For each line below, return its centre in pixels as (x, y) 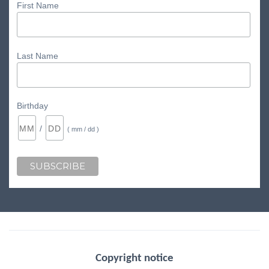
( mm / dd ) (83, 129)
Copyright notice (134, 258)
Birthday (32, 105)
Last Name (37, 56)
